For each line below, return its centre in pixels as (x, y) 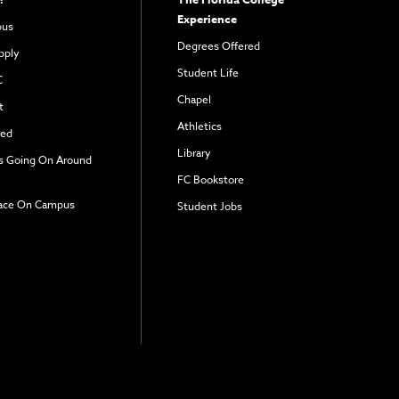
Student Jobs (209, 206)
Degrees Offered (218, 45)
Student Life (208, 72)
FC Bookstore (210, 179)
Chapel (194, 99)
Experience (207, 18)
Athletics (199, 126)
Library (194, 152)
